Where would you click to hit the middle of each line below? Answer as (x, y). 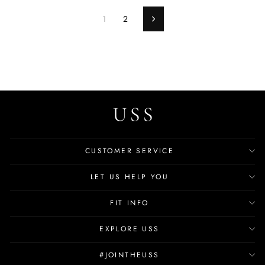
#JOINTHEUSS (130, 255)
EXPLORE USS (130, 229)
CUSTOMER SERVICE (130, 151)
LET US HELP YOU (130, 177)
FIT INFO (130, 203)
